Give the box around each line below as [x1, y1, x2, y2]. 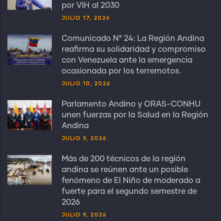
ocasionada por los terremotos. [62, 67, 181, 75]
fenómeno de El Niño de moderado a [62, 177, 200, 185]
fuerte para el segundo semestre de [62, 187, 197, 196]
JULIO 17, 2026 [62, 14, 110, 21]
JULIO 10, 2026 [62, 80, 110, 87]
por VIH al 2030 [62, 1, 119, 10]
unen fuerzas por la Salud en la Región [62, 111, 208, 119]
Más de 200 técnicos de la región [62, 155, 185, 163]
